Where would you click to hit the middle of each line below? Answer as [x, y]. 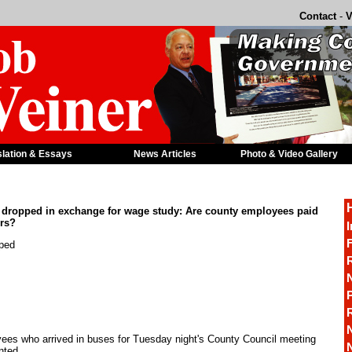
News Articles [165, 154]
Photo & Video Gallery [289, 154]
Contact [318, 16]
